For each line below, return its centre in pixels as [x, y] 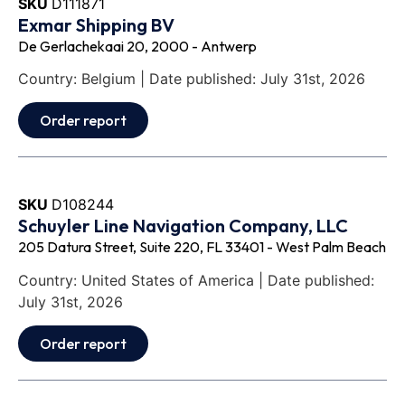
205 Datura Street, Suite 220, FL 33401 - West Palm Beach [202, 247]
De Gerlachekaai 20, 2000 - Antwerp [137, 46]
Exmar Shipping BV [96, 24]
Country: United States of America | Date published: [196, 280]
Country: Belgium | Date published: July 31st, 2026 [192, 79]
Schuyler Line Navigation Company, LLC [183, 226]
